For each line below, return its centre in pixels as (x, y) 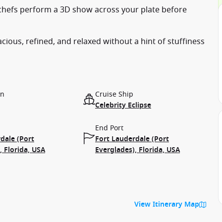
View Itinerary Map (167, 204)
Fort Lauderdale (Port (132, 139)
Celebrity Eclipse (123, 105)
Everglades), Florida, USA (138, 150)
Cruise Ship (114, 94)
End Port (109, 128)
